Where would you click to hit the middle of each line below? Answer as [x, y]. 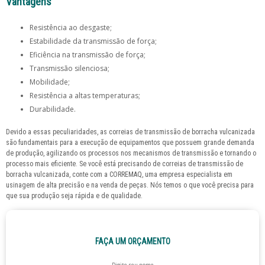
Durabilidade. [55, 109]
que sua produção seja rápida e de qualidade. [74, 196]
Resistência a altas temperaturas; [87, 96]
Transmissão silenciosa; [72, 69]
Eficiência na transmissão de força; [89, 55]
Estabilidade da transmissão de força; [95, 41]
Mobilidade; [53, 82]
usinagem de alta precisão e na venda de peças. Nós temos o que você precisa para [130, 185]
